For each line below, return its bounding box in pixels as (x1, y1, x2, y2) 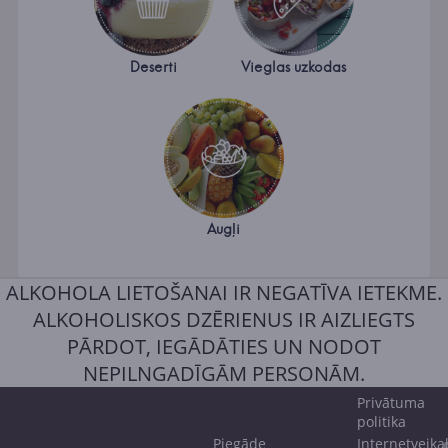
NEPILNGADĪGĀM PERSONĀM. (83, 360, 365, 388)
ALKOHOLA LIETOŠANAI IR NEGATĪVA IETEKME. (6, 279, 442, 307)
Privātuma (357, 393, 426, 413)
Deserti (130, 58, 178, 77)
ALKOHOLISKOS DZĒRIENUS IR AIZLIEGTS (33, 306, 415, 334)
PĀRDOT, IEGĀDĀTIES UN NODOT (67, 333, 381, 361)
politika (357, 412, 407, 432)
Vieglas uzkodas (241, 58, 347, 77)
